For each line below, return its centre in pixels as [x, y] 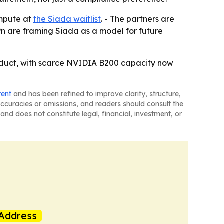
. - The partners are [138, 19]
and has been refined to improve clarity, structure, [96, 94]
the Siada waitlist [67, 19]
